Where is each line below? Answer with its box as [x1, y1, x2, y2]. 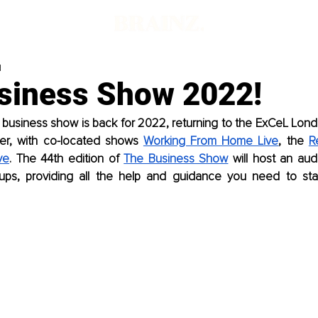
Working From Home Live [143, 133, 279, 149]
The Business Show [124, 151, 229, 167]
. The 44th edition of [9, 151, 124, 167]
